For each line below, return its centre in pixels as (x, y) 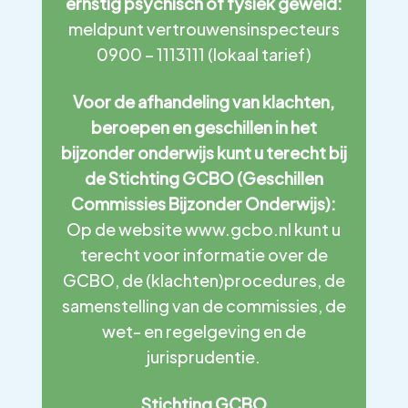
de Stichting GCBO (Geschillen (204, 178)
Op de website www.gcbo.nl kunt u (204, 229)
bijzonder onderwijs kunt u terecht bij (204, 153)
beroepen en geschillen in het (204, 127)
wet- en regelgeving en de (204, 331)
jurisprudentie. (204, 357)
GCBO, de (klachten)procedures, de (204, 280)
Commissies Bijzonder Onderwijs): (204, 204)
